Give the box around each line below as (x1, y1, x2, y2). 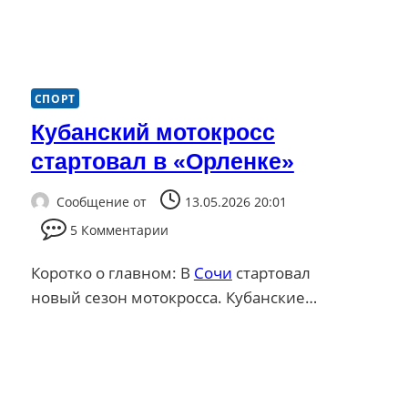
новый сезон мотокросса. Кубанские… (30, 286, 317, 308)
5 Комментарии (69, 220, 168, 239)
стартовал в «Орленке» (30, 148, 294, 175)
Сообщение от (56, 192, 147, 210)
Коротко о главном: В (30, 261, 194, 283)
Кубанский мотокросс (30, 119, 275, 146)
